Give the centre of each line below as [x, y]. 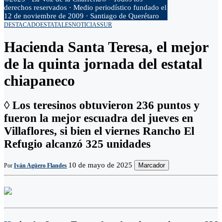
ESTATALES [56, 25]
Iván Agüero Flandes [40, 165]
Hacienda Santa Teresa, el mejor [106, 47]
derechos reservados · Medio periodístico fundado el [85, 7]
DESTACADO [22, 25]
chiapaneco [39, 81]
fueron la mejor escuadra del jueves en [99, 118]
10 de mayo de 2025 [100, 165]
